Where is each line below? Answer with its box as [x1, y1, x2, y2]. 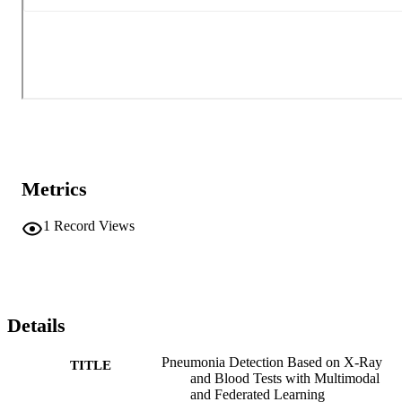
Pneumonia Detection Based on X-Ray [162, 354, 382, 370]
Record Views [54, 217, 135, 233]
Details [7, 314, 66, 337]
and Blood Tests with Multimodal [190, 370, 380, 386]
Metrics [22, 178, 87, 201]
